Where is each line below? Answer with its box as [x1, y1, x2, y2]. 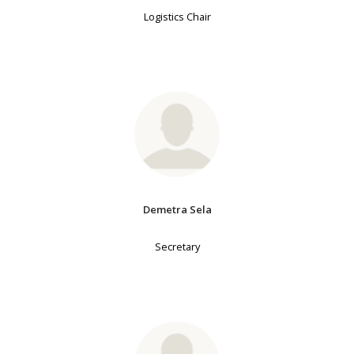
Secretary [154, 239, 200, 254]
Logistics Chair [143, 9, 211, 24]
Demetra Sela [142, 201, 212, 217]
